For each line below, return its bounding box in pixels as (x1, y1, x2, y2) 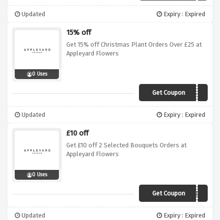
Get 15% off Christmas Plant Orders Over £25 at (66, 41, 202, 49)
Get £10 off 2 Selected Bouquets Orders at (66, 141, 187, 149)
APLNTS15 (173, 89, 204, 98)
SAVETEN (176, 190, 204, 199)
